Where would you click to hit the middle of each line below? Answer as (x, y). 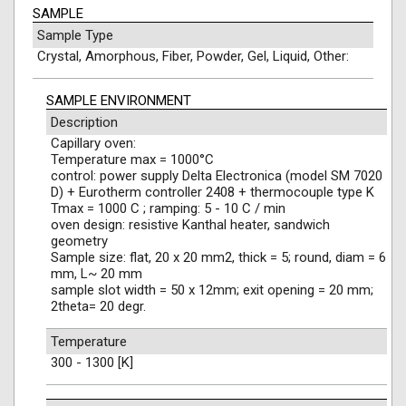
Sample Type (75, 35)
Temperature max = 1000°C (132, 159)
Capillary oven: (93, 143)
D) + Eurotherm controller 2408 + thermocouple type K (213, 192)
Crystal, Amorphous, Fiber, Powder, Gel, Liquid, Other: (193, 56)
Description (84, 122)
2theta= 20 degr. (98, 306)
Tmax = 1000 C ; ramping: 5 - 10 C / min (168, 208)
